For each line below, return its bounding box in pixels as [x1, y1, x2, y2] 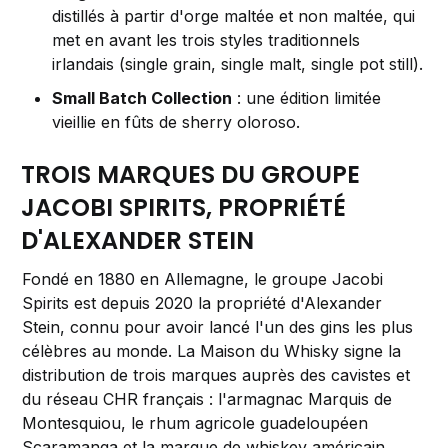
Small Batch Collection [52, 88, 233, 109]
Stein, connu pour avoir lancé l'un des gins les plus [22, 317, 414, 338]
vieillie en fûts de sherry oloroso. [52, 112, 301, 133]
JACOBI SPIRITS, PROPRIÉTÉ [21, 191, 347, 225]
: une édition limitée [232, 88, 382, 109]
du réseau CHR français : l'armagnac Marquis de [22, 389, 393, 410]
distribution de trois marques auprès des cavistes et [22, 365, 411, 386]
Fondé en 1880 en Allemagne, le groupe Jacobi [22, 269, 384, 290]
